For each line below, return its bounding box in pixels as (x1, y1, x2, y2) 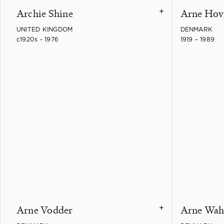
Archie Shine (16, 6, 73, 20)
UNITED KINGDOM (16, 26, 73, 32)
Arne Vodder (16, 203, 73, 216)
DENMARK (180, 26, 213, 32)
